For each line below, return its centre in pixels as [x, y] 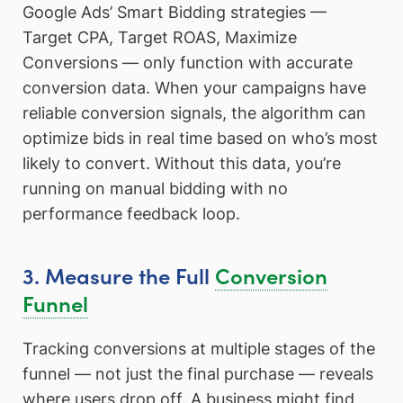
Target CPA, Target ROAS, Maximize [160, 37]
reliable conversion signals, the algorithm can [194, 112]
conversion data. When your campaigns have [194, 87]
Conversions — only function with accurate [188, 62]
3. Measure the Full [119, 275]
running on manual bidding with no [155, 188]
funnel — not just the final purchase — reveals [198, 373]
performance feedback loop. [131, 213]
